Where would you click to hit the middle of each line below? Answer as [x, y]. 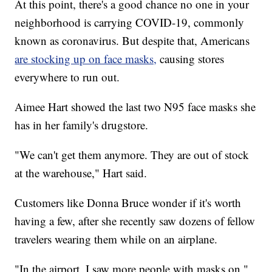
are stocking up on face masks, [86, 58]
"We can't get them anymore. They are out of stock [132, 154]
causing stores [192, 58]
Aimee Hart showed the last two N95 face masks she [135, 106]
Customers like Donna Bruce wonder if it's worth [128, 202]
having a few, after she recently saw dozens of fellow [135, 220]
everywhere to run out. [67, 76]
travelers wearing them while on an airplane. [116, 239]
